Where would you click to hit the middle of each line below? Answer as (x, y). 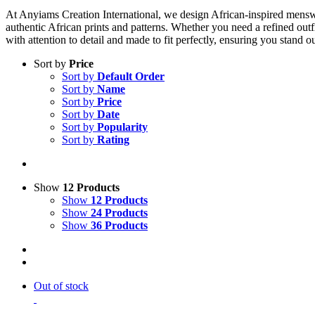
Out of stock (61, 286)
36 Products (119, 225)
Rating (113, 140)
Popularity (122, 127)
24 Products (119, 213)
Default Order (131, 76)
